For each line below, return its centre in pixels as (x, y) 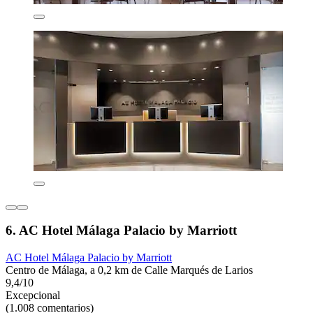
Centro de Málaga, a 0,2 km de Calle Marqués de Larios (129, 270)
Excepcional (33, 296)
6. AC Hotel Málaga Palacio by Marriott (121, 231)
